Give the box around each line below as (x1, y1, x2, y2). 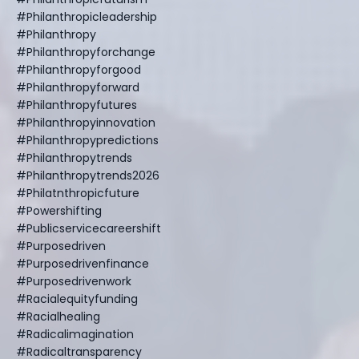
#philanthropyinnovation (16, 114, 155, 131)
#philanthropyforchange (16, 43, 155, 60)
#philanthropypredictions (16, 131, 159, 148)
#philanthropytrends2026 (16, 167, 159, 184)
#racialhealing (16, 308, 100, 325)
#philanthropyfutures (16, 96, 137, 113)
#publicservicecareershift (16, 220, 161, 236)
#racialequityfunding (16, 290, 138, 307)
